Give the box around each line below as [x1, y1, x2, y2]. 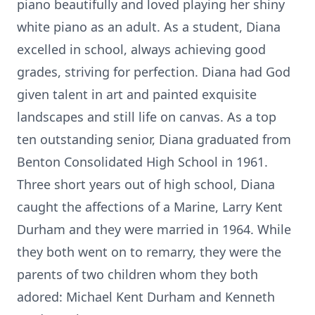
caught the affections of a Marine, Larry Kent [17, 198, 283, 215]
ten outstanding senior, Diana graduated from [17, 131, 291, 148]
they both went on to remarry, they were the [17, 243, 281, 260]
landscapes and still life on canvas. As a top [17, 108, 276, 125]
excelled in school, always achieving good [17, 41, 266, 58]
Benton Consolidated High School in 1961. [17, 153, 268, 170]
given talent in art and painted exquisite [17, 86, 257, 103]
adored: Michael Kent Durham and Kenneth [17, 288, 275, 305]
